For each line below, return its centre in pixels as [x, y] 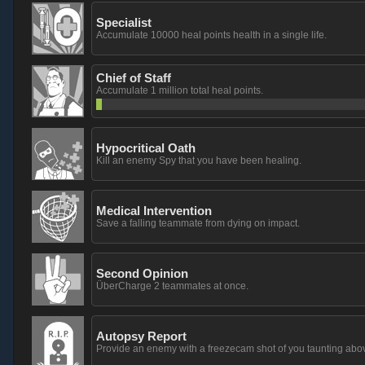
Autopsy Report [141, 336]
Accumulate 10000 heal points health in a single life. [211, 35]
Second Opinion [142, 273]
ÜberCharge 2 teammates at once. [172, 286]
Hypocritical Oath [146, 148]
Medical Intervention [154, 211]
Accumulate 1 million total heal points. [180, 90]
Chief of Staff [134, 78]
